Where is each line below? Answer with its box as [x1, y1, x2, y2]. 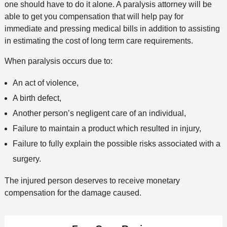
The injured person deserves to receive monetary [4, 176, 180, 185]
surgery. [12, 154, 41, 163]
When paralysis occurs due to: [4, 56, 112, 65]
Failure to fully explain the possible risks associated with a [12, 139, 220, 148]
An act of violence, [12, 78, 79, 87]
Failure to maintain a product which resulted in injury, [12, 124, 201, 133]
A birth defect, [12, 93, 61, 102]
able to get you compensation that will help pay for [4, 12, 183, 21]
